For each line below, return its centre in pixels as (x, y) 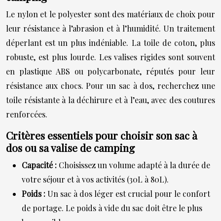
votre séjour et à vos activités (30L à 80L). (95, 179)
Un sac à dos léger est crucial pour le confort (129, 193)
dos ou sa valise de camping (70, 147)
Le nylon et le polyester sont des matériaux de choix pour (110, 14)
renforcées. (27, 114)
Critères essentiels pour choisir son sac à (102, 135)
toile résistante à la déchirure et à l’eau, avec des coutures (110, 100)
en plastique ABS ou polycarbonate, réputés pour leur (110, 71)
